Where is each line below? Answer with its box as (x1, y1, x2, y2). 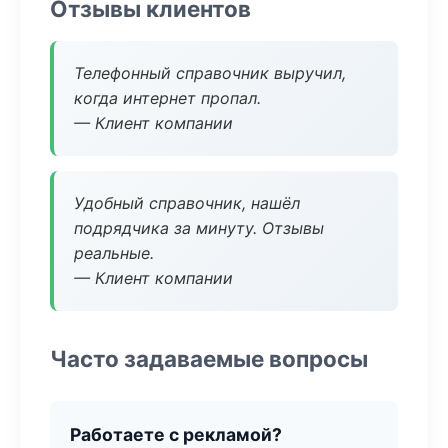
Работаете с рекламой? (70, 424, 282, 445)
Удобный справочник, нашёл (74, 193, 300, 213)
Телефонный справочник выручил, (74, 63, 346, 83)
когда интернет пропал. (74, 88, 261, 108)
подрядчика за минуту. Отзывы (74, 218, 324, 238)
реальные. (74, 243, 154, 263)
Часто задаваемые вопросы (50, 345, 368, 372)
